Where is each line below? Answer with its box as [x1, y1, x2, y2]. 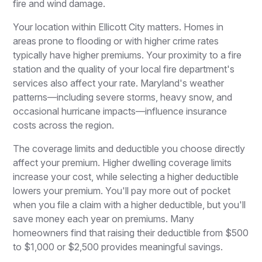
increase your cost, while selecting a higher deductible [13, 170, 239, 182]
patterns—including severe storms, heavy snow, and [13, 91, 233, 103]
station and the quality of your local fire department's [13, 63, 235, 75]
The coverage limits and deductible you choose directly [13, 142, 246, 154]
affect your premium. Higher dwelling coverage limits [13, 156, 232, 168]
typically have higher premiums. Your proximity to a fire [13, 49, 242, 61]
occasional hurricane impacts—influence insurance [13, 105, 227, 117]
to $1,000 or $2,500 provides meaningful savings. [13, 240, 223, 253]
